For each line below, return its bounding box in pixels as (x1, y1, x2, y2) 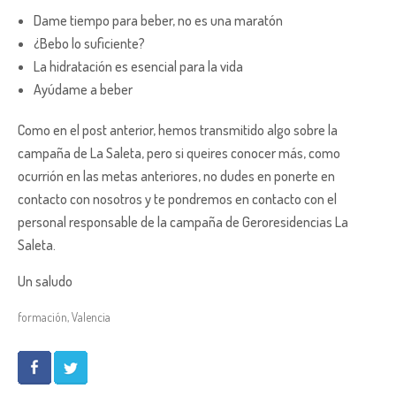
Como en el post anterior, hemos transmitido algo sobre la (18, 120, 338, 139)
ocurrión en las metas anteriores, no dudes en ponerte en (18, 166, 335, 185)
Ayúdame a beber (34, 80, 133, 98)
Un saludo (18, 271, 72, 290)
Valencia (72, 308, 110, 324)
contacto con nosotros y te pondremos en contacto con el (18, 189, 337, 208)
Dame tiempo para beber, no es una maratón (34, 11, 283, 29)
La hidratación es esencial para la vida (34, 57, 243, 75)
